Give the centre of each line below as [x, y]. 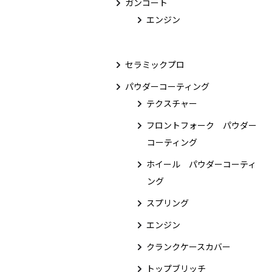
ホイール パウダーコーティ [201, 164]
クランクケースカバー [189, 246]
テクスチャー [172, 103]
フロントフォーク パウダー [202, 125]
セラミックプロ [155, 64]
